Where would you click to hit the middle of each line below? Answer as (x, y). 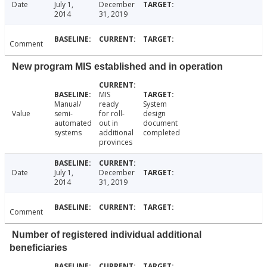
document (161, 123)
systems (68, 133)
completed (162, 133)
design (155, 114)
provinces (115, 142)
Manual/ (67, 104)
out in (108, 123)
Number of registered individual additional (107, 235)
